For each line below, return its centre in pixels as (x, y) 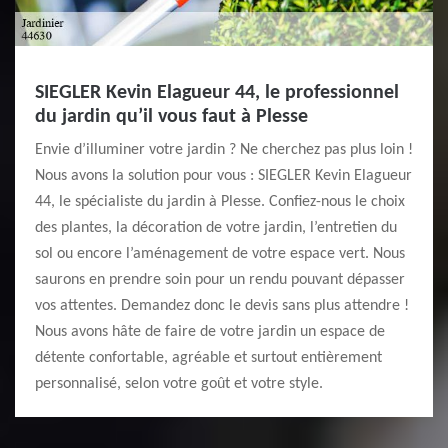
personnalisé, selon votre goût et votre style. (179, 384)
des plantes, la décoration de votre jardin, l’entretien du (216, 228)
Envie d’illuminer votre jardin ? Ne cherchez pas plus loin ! (224, 150)
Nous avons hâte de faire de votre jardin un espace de (210, 332)
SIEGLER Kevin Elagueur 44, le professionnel (217, 93)
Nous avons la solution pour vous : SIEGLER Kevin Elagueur (223, 176)
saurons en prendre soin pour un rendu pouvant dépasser (220, 280)
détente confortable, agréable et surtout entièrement (208, 358)
